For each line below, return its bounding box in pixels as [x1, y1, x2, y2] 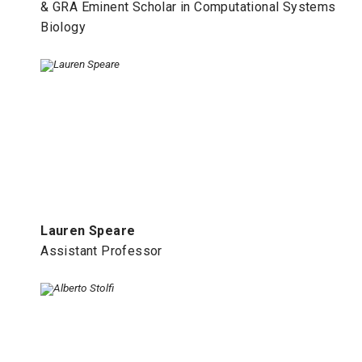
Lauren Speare [40, 222, 136, 238]
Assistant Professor [40, 242, 162, 259]
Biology [40, 19, 86, 35]
